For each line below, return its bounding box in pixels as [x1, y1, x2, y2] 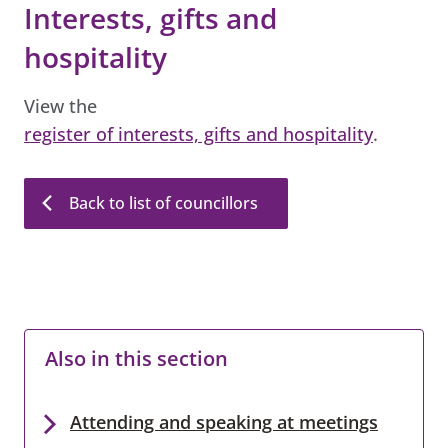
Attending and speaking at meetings [70, 409, 378, 434]
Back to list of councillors [69, 191, 258, 214]
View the [24, 93, 97, 118]
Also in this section [45, 344, 228, 372]
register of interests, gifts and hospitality [24, 121, 373, 146]
